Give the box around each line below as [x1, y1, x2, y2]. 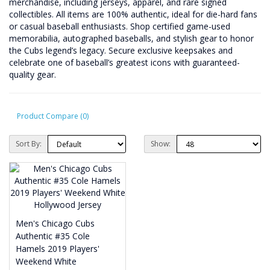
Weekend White [16, 256, 77, 267]
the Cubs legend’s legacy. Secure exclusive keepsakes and [9, 45, 233, 56]
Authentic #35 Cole [16, 230, 90, 242]
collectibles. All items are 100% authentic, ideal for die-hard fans [9, 8, 257, 20]
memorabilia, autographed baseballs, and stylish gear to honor [9, 33, 254, 44]
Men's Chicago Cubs [16, 218, 95, 229]
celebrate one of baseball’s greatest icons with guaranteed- [9, 57, 240, 68]
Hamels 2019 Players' [16, 243, 99, 254]
